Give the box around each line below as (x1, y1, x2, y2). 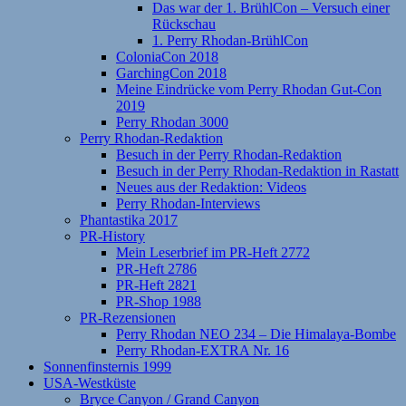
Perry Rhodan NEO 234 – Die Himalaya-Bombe (116, 326, 396, 342)
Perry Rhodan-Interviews (116, 196, 260, 211)
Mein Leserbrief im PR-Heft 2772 (116, 245, 310, 260)
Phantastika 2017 (80, 212, 178, 227)
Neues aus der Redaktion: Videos (116, 179, 306, 195)
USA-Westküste (43, 375, 136, 391)
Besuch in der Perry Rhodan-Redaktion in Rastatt (116, 163, 399, 179)
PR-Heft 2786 (116, 261, 197, 276)
